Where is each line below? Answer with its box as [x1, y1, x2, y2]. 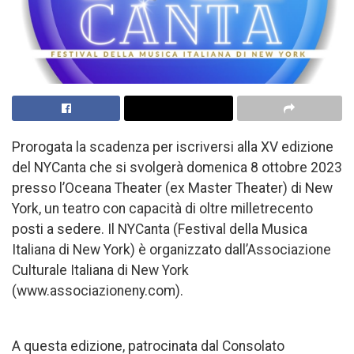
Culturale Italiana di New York [12, 262, 189, 279]
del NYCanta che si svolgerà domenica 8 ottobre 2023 [12, 160, 342, 176]
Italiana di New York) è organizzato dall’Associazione [12, 242, 331, 258]
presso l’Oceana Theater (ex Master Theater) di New [12, 180, 333, 197]
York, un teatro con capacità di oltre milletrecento [12, 201, 313, 217]
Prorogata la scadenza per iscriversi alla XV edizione [12, 139, 333, 156]
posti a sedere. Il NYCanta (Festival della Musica [12, 221, 307, 238]
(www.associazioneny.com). [12, 283, 183, 299]
